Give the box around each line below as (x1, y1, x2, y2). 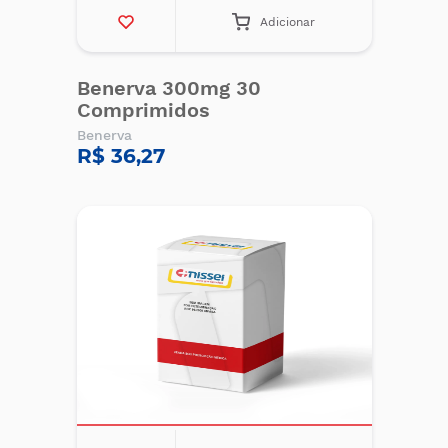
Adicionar (260, 15, 316, 29)
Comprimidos (76, 98, 210, 122)
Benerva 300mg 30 (76, 76, 261, 100)
